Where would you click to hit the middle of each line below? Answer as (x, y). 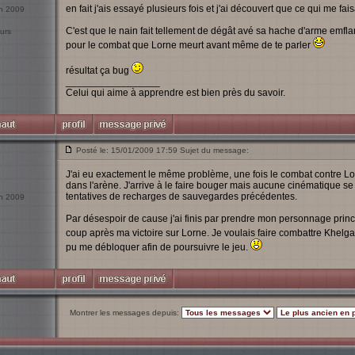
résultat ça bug (98, 71)
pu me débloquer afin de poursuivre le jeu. (158, 247)
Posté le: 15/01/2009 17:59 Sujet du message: (162, 150)
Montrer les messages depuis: (125, 313)
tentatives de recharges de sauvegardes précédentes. (181, 197)
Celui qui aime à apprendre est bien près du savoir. (175, 93)
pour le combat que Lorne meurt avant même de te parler (189, 45)
